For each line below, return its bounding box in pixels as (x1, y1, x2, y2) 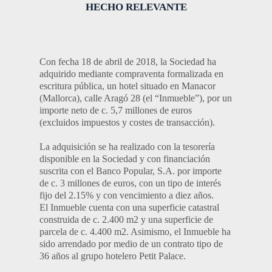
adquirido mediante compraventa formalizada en (39, 69, 223, 79)
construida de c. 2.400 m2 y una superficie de (39, 214, 213, 225)
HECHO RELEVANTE (85, 1, 187, 13)
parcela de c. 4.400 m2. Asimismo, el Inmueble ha (39, 226, 231, 237)
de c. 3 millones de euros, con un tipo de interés (39, 178, 221, 188)
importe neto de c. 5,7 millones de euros (39, 105, 192, 115)
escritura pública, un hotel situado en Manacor (39, 81, 216, 91)
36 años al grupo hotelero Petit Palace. (39, 251, 186, 261)
